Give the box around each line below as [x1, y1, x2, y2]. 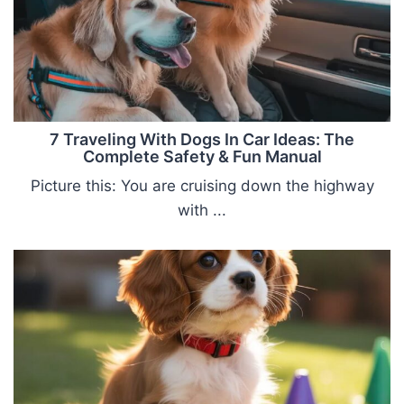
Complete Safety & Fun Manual [82, 147, 322, 167]
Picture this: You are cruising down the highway [30, 177, 374, 196]
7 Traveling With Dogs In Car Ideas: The [50, 130, 354, 150]
